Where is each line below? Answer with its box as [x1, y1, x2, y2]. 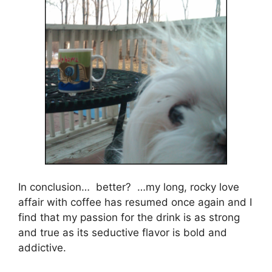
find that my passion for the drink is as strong [18, 211, 240, 224]
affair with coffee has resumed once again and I [18, 196, 252, 209]
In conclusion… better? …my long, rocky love [18, 181, 239, 194]
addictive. [18, 242, 66, 254]
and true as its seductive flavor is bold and [18, 226, 227, 239]
